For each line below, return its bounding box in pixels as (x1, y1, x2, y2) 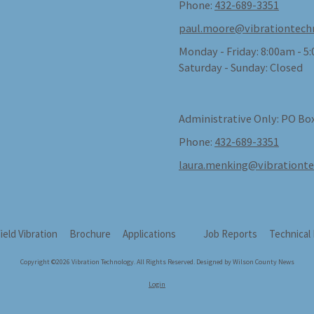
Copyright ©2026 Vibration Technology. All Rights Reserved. (20, 257, 196, 266)
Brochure (69, 226, 111, 240)
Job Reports (203, 226, 257, 240)
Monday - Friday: (179, 43, 259, 58)
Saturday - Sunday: (179, 60, 268, 74)
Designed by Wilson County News (196, 257, 294, 266)
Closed (268, 60, 303, 74)
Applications (123, 226, 179, 240)
